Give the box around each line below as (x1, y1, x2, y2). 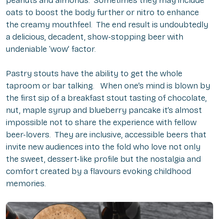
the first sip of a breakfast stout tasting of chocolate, (6, 93, 207, 104)
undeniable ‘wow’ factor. (6, 44, 96, 55)
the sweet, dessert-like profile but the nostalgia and (6, 154, 201, 165)
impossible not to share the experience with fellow (6, 117, 197, 128)
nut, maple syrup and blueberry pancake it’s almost (6, 105, 202, 116)
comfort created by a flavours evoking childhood (6, 166, 191, 177)
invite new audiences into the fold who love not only (6, 142, 200, 153)
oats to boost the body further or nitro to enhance (6, 7, 199, 18)
